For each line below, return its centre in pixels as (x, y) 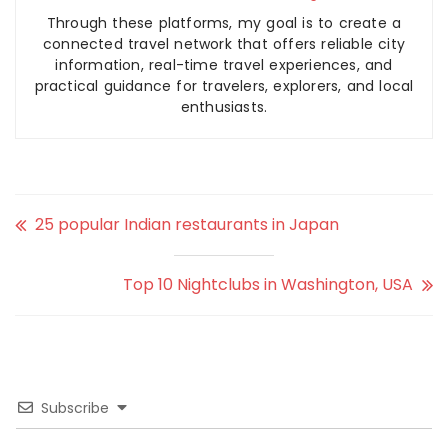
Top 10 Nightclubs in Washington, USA (268, 284)
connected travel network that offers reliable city (223, 44)
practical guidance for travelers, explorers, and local (224, 86)
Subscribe (75, 408)
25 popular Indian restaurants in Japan (187, 224)
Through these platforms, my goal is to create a (224, 23)
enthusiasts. (224, 107)
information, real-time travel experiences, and (224, 65)
